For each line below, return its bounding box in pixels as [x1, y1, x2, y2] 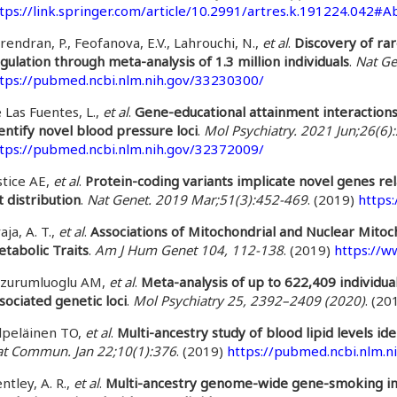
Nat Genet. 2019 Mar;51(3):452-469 [87, 191, 307, 208]
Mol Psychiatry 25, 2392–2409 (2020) [133, 292, 365, 309]
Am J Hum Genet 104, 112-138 [95, 241, 284, 259]
